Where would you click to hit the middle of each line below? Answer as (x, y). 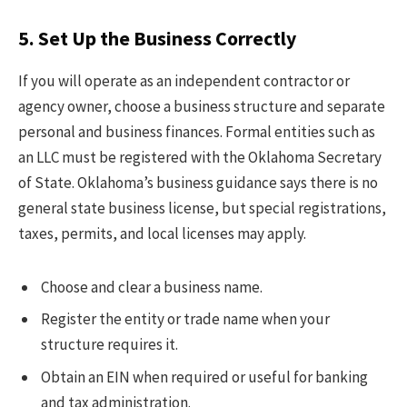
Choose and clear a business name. (152, 287)
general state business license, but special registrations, (202, 208)
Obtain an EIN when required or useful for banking (204, 377)
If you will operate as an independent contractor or (184, 81)
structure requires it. (109, 345)
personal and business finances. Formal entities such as (197, 132)
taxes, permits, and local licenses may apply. (162, 234)
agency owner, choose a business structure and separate (202, 107)
